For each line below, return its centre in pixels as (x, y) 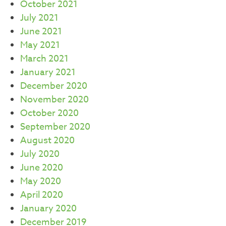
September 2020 (55, 127)
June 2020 (42, 167)
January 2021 (48, 72)
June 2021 (41, 31)
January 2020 (48, 208)
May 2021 (40, 45)
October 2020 (49, 113)
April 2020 (42, 195)
